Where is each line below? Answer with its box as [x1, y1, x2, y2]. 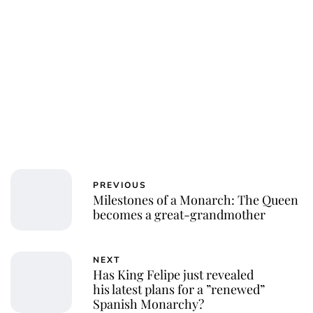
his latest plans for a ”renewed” [93, 281, 265, 298]
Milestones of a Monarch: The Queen [93, 191, 298, 208]
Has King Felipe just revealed [93, 266, 254, 284]
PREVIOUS [93, 179, 147, 191]
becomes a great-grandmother [93, 205, 265, 223]
